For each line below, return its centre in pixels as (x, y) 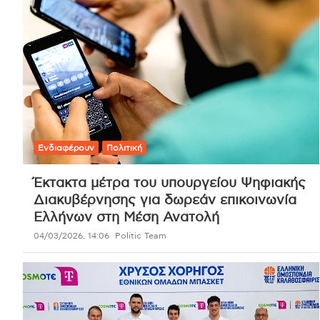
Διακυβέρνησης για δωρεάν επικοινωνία (165, 200)
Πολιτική (124, 147)
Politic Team (141, 235)
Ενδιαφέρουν (66, 147)
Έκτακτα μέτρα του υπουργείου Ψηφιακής (170, 183)
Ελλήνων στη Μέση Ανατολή (126, 217)
